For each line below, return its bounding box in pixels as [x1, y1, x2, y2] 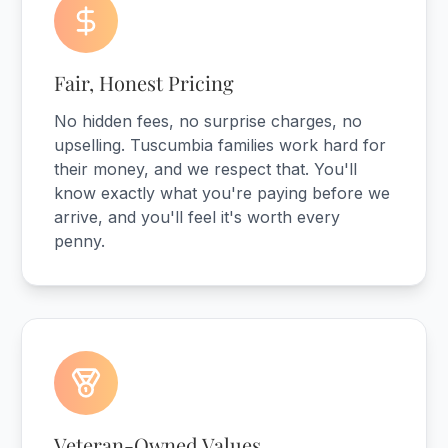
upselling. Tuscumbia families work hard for [54, 135, 387, 155]
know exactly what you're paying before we [54, 183, 391, 203]
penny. [54, 231, 106, 251]
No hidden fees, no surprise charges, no [54, 111, 363, 131]
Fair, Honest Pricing [54, 69, 235, 96]
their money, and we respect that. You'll [54, 159, 358, 179]
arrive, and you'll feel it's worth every [54, 207, 341, 227]
